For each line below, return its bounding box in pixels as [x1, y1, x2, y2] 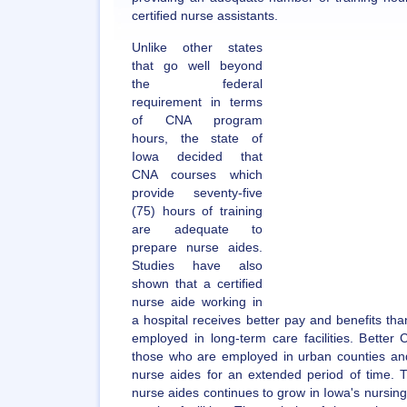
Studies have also [132, 259, 263, 273]
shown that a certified [132, 277, 263, 291]
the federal [132, 77, 263, 91]
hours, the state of [132, 132, 263, 145]
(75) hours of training [132, 204, 263, 218]
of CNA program [132, 114, 263, 127]
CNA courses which [132, 168, 263, 182]
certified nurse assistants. [132, 9, 278, 23]
